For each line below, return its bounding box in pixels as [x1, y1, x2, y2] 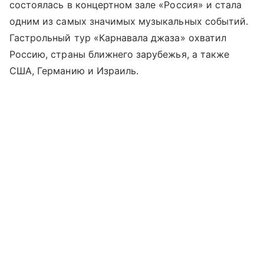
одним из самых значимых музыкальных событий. [9, 15, 249, 28]
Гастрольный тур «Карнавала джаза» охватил [9, 32, 226, 44]
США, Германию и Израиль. [9, 65, 139, 77]
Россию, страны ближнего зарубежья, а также [9, 48, 230, 61]
